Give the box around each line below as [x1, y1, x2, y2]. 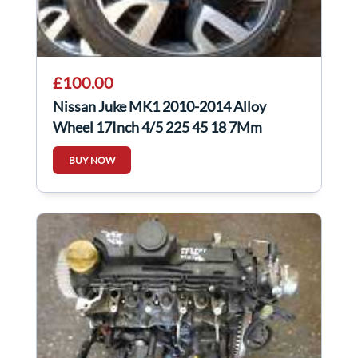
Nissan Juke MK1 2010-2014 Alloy [53, 97, 266, 116]
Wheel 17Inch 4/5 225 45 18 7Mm [53, 118, 262, 137]
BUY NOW [69, 154, 115, 167]
